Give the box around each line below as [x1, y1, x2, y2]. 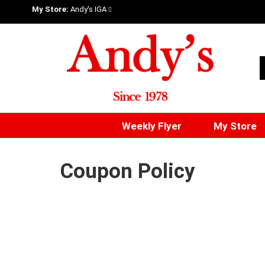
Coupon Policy [60, 159, 195, 183]
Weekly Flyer [122, 120, 182, 132]
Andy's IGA [70, 5, 106, 14]
